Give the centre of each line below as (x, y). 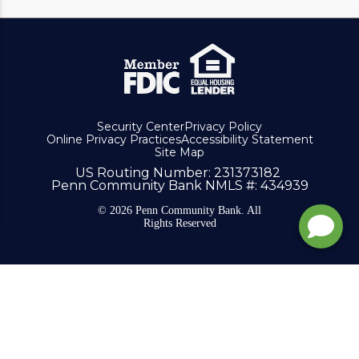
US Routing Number (142, 172)
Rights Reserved (179, 223)
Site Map (179, 152)
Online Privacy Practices (113, 139)
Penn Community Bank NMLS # (153, 185)
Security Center (141, 126)
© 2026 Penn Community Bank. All (179, 210)
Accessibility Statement (247, 139)
